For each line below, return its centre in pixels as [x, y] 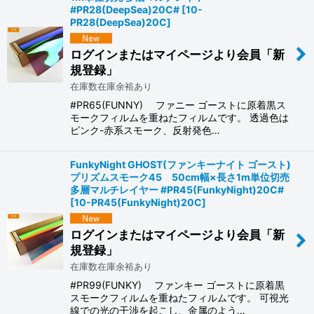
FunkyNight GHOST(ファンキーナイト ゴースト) [180, 165]
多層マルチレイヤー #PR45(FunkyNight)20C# [177, 190]
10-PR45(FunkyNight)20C [138, 203]
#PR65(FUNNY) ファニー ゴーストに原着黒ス [178, 105]
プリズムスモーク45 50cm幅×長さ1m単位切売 [180, 177]
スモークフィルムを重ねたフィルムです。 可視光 [179, 297]
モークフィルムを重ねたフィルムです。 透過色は [179, 118]
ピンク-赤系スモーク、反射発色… [145, 130]
